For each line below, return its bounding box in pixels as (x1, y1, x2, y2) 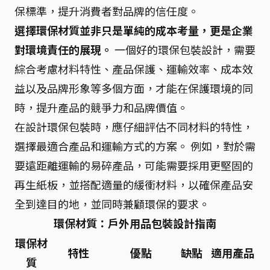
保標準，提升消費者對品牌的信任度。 (14, 3, 199, 19)
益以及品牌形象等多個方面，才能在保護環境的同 (14, 80, 253, 96)
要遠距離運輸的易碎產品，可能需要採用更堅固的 (14, 157, 253, 173)
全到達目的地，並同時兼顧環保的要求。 (14, 196, 210, 212)
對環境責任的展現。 (14, 42, 112, 57)
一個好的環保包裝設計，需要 (112, 42, 256, 57)
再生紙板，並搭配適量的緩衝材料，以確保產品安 (14, 177, 253, 192)
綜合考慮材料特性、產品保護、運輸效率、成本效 (14, 61, 253, 77)
